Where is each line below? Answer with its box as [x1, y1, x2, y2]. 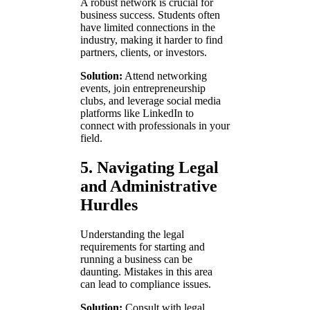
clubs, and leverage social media [80, 95, 221, 107]
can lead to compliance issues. [80, 277, 211, 290]
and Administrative [80, 176, 217, 195]
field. [80, 132, 102, 145]
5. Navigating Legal [80, 158, 219, 176]
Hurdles [80, 195, 138, 214]
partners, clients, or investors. [80, 46, 207, 59]
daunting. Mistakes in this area [80, 265, 212, 277]
